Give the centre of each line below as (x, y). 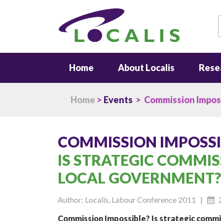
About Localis (146, 68)
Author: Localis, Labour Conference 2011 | (132, 200)
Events (118, 100)
